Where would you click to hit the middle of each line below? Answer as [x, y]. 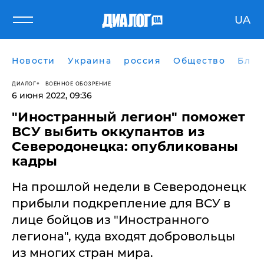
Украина [89, 61]
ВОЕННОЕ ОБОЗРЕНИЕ [78, 83]
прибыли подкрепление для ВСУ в [121, 203]
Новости [34, 61]
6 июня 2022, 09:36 [52, 95]
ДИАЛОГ [24, 83]
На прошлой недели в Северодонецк [129, 187]
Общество [199, 61]
